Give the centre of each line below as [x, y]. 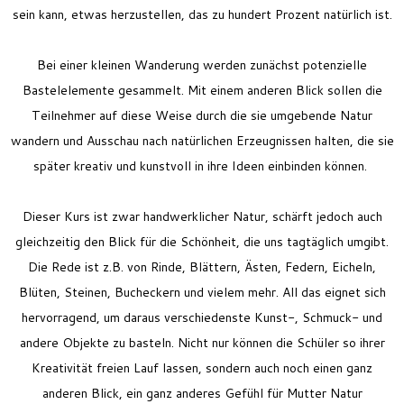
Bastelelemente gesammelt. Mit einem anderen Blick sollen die [202, 90]
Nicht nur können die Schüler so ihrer [281, 342]
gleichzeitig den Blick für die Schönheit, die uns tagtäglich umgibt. [202, 241]
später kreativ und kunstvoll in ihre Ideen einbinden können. [200, 165]
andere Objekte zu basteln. [98, 342]
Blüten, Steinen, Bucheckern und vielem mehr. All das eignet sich [202, 292]
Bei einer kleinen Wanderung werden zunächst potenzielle [202, 64]
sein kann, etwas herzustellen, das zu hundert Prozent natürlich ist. [202, 14]
